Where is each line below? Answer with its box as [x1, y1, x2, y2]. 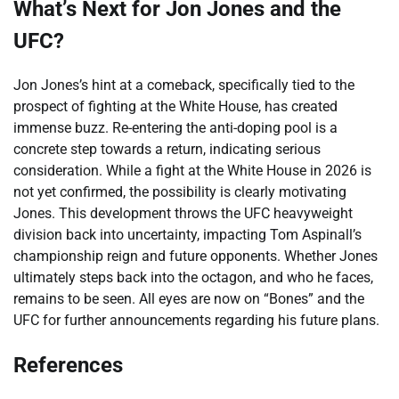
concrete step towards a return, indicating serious [13, 141, 321, 159]
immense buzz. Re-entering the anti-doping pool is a [13, 119, 338, 137]
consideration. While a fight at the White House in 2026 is [13, 162, 371, 180]
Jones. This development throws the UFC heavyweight [13, 205, 353, 223]
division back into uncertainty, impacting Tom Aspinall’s [13, 226, 362, 244]
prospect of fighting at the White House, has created [13, 98, 338, 116]
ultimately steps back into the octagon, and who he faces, [13, 269, 373, 287]
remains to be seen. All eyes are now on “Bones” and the [13, 290, 364, 308]
